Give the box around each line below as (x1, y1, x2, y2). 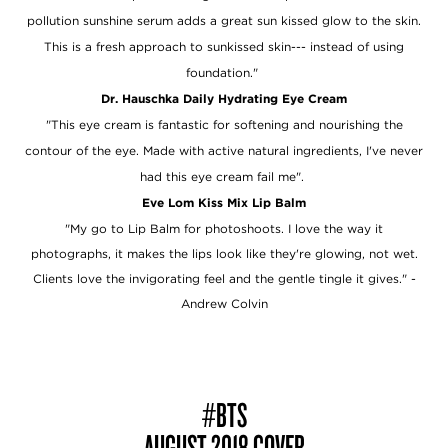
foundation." (186, 64, 262, 80)
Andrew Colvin (180, 295, 268, 311)
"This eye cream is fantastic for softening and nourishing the (45, 116, 403, 132)
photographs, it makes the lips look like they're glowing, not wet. (30, 245, 418, 261)
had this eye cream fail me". (140, 168, 308, 184)
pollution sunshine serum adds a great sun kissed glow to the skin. (27, 12, 421, 28)
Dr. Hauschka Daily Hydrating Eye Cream (101, 90, 347, 106)
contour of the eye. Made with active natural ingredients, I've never (25, 142, 423, 158)
